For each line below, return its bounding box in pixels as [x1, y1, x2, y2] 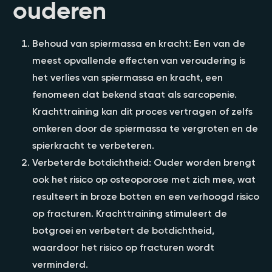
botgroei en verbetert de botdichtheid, [32, 223, 214, 236]
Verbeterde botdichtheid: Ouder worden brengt [32, 155, 256, 168]
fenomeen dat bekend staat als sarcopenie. [32, 87, 237, 100]
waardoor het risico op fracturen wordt [32, 240, 214, 253]
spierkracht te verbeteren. [32, 138, 154, 151]
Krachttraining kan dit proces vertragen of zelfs [32, 104, 253, 117]
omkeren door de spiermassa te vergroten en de [32, 121, 258, 134]
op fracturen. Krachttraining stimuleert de [32, 206, 227, 219]
